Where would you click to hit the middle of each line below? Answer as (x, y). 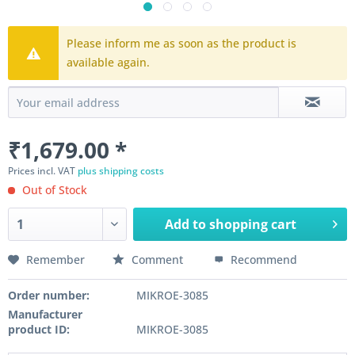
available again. (109, 62)
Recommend (262, 260)
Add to (186, 224)
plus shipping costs (121, 171)
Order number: (49, 295)
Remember (55, 260)
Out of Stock (53, 190)
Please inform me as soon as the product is (182, 43)
